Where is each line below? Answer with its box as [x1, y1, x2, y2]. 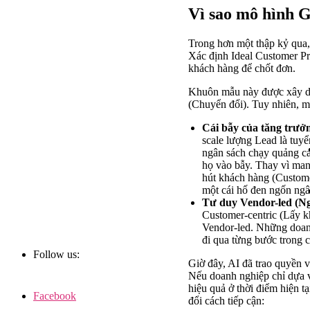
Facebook [33, 290, 76, 302]
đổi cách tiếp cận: [188, 295, 264, 307]
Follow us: [33, 248, 80, 261]
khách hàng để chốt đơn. [188, 62, 295, 75]
